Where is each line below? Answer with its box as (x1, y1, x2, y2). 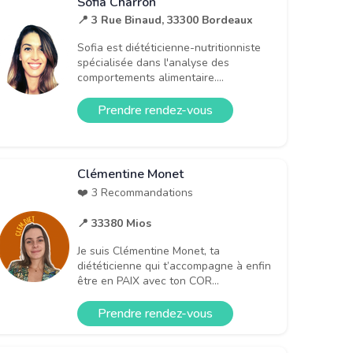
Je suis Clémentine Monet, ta (77, 243, 220, 258)
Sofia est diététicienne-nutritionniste (77, 39, 261, 55)
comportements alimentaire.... (77, 69, 224, 85)
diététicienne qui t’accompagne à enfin (77, 258, 271, 273)
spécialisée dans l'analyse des (77, 54, 229, 70)
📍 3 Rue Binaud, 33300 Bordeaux (77, 12, 253, 28)
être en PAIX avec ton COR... (77, 273, 219, 288)
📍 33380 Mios (77, 215, 151, 231)
